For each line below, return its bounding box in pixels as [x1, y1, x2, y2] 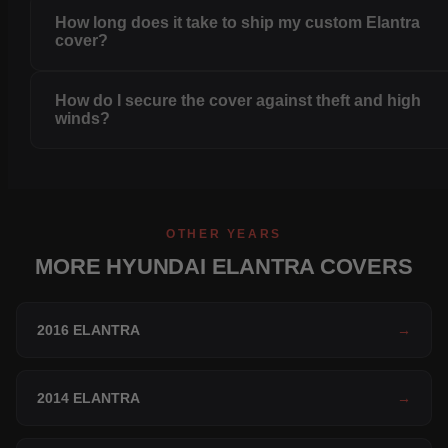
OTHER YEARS [165, 227, 283, 242]
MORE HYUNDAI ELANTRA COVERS [35, 254, 413, 280]
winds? [55, 110, 111, 128]
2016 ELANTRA [37, 322, 140, 339]
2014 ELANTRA [37, 390, 140, 407]
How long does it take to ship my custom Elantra [55, 14, 421, 32]
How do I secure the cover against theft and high [55, 92, 422, 110]
